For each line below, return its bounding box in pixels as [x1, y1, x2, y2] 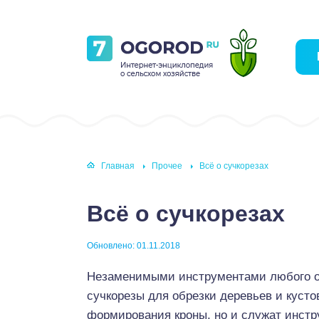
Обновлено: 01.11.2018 [87, 241, 180, 251]
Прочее [152, 161, 182, 172]
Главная [101, 161, 135, 172]
